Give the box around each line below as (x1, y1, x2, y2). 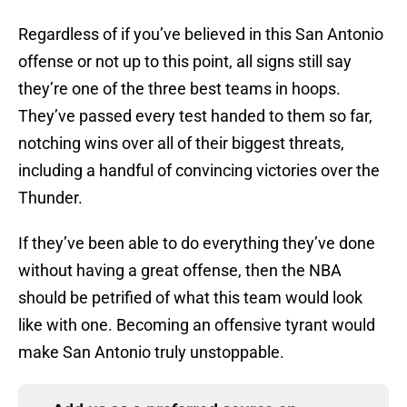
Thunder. (18, 188, 86, 208)
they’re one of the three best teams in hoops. (18, 79, 341, 99)
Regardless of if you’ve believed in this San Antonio (18, 25, 383, 45)
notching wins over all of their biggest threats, (18, 134, 344, 154)
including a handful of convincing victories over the (18, 161, 380, 181)
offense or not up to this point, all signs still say (18, 52, 352, 72)
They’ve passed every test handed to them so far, (18, 106, 372, 126)
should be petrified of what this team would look (18, 288, 362, 308)
